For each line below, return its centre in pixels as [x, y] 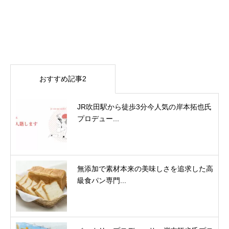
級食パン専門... [102, 181]
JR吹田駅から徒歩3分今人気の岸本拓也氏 [144, 107]
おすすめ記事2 [63, 79]
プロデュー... [98, 119]
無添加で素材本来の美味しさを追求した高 [145, 169]
